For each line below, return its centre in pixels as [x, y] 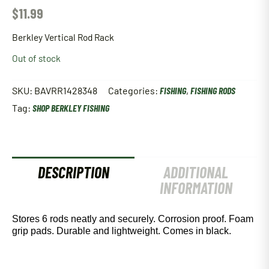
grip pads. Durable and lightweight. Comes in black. [122, 231]
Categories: [134, 90]
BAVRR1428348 [66, 90]
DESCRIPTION [73, 172]
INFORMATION [196, 187]
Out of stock [36, 58]
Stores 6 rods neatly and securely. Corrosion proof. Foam [133, 219]
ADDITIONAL [196, 172]
